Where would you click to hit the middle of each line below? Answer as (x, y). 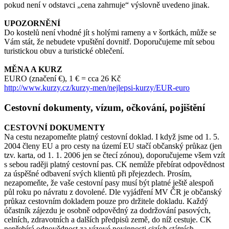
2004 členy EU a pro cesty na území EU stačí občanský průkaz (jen (113, 146)
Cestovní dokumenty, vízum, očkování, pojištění (105, 107)
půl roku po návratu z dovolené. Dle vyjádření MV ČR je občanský (113, 192)
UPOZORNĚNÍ (32, 24)
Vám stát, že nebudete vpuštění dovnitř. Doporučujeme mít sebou (109, 42)
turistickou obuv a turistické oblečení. (64, 51)
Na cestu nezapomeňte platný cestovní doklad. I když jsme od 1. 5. (112, 136)
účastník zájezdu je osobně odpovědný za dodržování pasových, (107, 210)
